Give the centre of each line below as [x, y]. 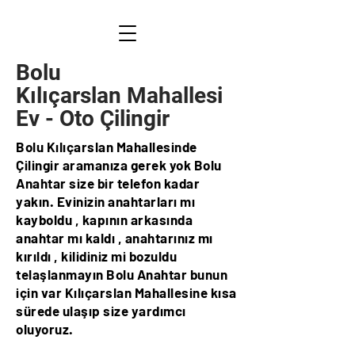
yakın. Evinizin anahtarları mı [106, 201]
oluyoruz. [45, 329]
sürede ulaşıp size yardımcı [101, 311]
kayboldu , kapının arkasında [105, 219]
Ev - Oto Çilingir [93, 118]
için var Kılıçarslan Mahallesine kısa [126, 292]
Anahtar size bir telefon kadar [108, 183]
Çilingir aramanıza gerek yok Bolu [119, 165]
